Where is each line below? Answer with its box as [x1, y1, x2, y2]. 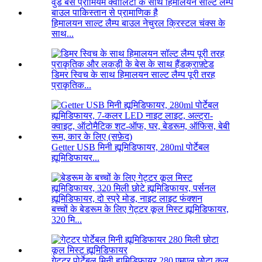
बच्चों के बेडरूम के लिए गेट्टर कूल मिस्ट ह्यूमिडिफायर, [51, 204, 229, 215]
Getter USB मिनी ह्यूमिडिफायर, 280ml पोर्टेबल [51, 142, 209, 153]
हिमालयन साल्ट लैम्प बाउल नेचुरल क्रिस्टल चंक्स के [51, 18, 225, 29]
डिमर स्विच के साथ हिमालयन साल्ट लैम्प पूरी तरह [51, 70, 215, 80]
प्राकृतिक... [51, 80, 91, 91]
